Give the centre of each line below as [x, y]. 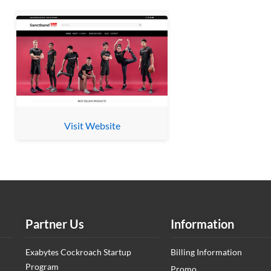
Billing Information [206, 252]
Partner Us [55, 224]
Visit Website [92, 126]
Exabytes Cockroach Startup [78, 252]
